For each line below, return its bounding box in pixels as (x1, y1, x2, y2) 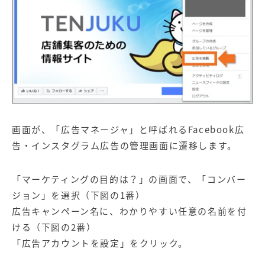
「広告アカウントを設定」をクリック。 (12, 237, 188, 250)
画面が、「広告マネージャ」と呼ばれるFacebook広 (12, 123, 245, 137)
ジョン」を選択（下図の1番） (12, 189, 146, 202)
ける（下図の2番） (12, 221, 96, 234)
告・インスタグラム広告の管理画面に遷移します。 (12, 139, 237, 153)
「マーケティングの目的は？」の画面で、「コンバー (12, 173, 247, 186)
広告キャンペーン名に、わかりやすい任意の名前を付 (12, 205, 247, 218)
